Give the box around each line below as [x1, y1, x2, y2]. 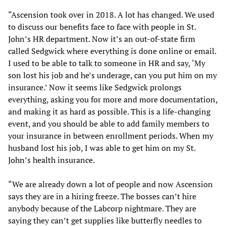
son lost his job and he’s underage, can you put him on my [8, 69, 217, 81]
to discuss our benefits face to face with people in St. [8, 21, 196, 32]
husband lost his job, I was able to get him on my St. [8, 142, 195, 153]
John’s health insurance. [8, 154, 96, 165]
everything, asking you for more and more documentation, [8, 93, 217, 105]
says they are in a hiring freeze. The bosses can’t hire [8, 190, 196, 202]
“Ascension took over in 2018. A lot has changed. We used [8, 9, 214, 20]
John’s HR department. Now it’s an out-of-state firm [8, 33, 195, 44]
